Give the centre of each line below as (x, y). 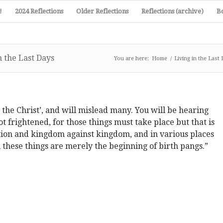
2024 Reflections (39, 11)
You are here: (131, 58)
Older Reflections (102, 11)
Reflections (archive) (172, 11)
